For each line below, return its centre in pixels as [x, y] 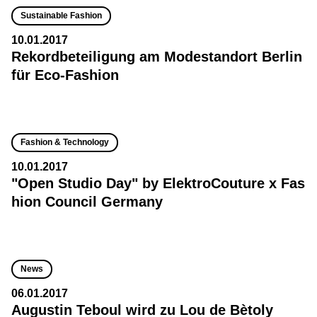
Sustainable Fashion [61, 16]
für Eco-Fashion [65, 75]
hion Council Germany [87, 202]
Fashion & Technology [65, 142]
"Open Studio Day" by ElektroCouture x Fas [158, 183]
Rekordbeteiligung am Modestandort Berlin [157, 57]
